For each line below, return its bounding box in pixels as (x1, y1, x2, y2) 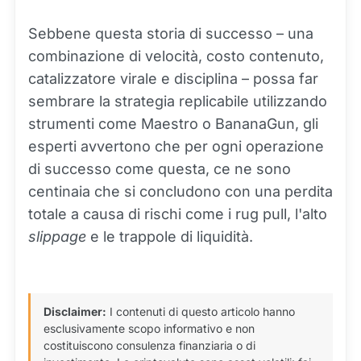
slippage (28, 228, 86, 246)
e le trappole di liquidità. (86, 228, 253, 246)
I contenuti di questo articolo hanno (106, 305, 295, 319)
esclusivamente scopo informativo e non (44, 322, 255, 336)
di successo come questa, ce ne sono (28, 160, 291, 178)
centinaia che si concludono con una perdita (28, 183, 333, 201)
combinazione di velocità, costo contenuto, (28, 48, 324, 65)
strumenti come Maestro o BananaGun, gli (28, 115, 318, 133)
